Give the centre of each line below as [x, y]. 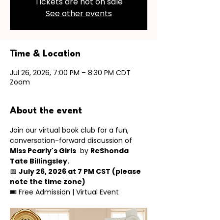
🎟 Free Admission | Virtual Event [64, 192]
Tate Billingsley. [40, 161]
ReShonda [110, 151]
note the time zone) [48, 182]
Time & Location [45, 54]
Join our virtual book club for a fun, [70, 130]
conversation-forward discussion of [72, 140]
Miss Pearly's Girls [43, 151]
